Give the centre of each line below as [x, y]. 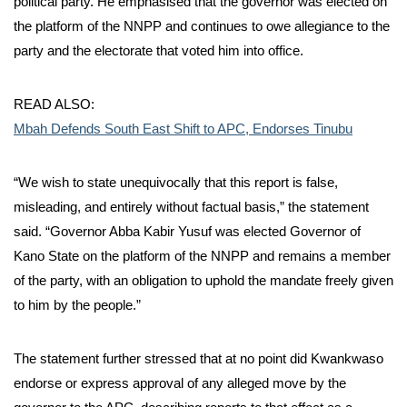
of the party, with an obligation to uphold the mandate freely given [203, 281]
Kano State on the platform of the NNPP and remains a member [202, 256]
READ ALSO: [54, 104]
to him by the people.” [77, 305]
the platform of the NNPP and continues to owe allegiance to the [202, 26]
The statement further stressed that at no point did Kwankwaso [199, 359]
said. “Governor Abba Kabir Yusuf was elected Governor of [187, 232]
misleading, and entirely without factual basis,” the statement [191, 207]
